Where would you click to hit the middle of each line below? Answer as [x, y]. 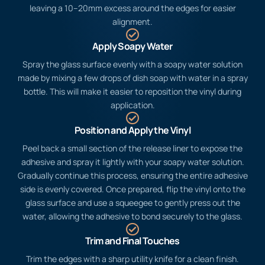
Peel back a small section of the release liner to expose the [132, 206]
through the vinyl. [132, 9]
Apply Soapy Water [132, 104]
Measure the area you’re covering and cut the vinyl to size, [132, 52]
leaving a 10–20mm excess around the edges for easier [132, 66]
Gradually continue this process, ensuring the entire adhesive [132, 233]
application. [132, 163]
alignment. [132, 79]
